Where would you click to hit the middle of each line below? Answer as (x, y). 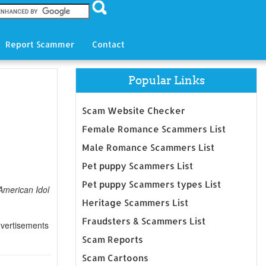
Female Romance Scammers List (154, 129)
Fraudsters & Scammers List (144, 221)
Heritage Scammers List (135, 203)
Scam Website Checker (134, 111)
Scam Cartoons (115, 258)
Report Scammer (39, 44)
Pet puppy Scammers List (137, 166)
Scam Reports (113, 240)
